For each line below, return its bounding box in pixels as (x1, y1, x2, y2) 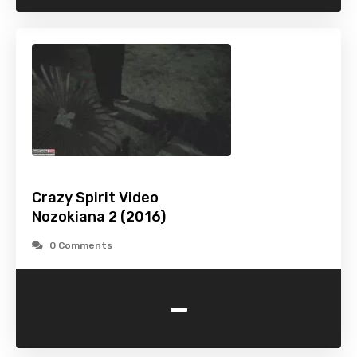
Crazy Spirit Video (32, 189, 159, 207)
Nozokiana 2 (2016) (32, 208, 166, 226)
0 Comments (49, 240, 112, 252)
